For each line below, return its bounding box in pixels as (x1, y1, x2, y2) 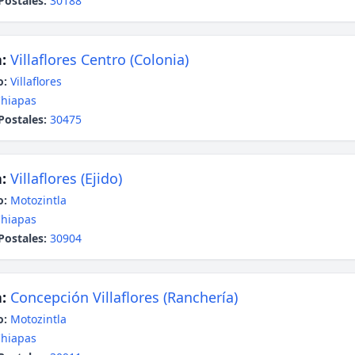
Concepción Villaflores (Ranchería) (10, 288, 238, 307)
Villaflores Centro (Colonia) (10, 50, 189, 69)
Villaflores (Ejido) (10, 169, 122, 188)
